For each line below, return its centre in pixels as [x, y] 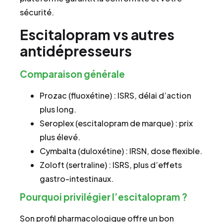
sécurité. [37, 12]
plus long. [58, 110]
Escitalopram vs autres [97, 35]
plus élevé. [60, 137]
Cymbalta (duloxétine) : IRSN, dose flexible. [121, 151]
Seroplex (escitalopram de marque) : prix [116, 123]
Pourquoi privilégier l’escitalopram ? [104, 197]
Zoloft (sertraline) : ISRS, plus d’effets [111, 165]
